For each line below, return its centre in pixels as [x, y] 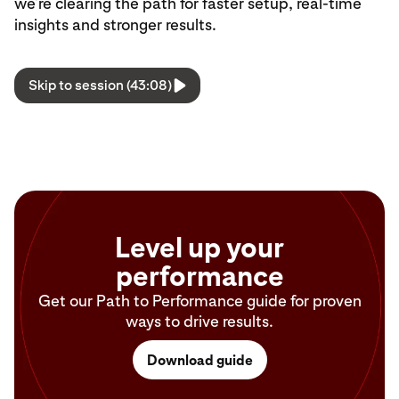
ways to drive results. [199, 321]
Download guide [199, 360]
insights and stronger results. [115, 24]
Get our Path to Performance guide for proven [199, 301]
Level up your [199, 248]
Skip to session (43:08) [100, 85]
